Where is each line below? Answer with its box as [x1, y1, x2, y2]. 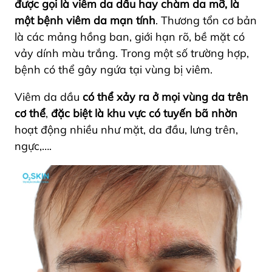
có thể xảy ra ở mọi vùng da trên [83, 90, 248, 104]
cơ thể [15, 106, 46, 120]
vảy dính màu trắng [15, 46, 115, 60]
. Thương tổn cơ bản [155, 13, 257, 27]
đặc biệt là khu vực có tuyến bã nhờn [51, 106, 237, 120]
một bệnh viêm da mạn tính [15, 13, 155, 27]
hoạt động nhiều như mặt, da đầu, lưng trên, [15, 123, 238, 137]
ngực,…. [15, 139, 55, 153]
